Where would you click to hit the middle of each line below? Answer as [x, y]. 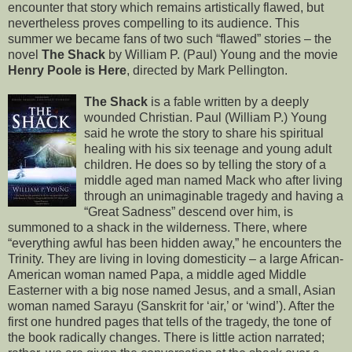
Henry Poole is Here [67, 71]
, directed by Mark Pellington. [207, 71]
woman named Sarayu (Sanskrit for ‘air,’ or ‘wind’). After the [171, 306]
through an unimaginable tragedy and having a [214, 196]
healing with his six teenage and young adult [208, 149]
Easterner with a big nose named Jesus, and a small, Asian [172, 291]
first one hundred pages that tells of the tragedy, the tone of [169, 322]
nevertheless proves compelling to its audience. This [154, 24]
